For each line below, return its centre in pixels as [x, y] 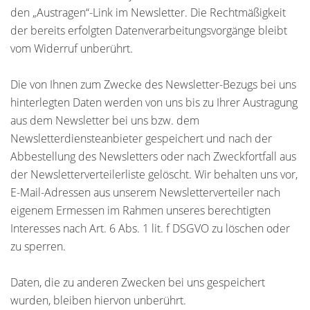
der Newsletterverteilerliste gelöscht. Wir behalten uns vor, [154, 174]
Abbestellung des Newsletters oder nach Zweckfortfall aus [153, 156]
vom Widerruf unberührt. [72, 48]
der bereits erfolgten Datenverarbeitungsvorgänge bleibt [149, 30]
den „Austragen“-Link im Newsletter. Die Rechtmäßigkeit [148, 12]
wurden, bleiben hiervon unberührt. [98, 300]
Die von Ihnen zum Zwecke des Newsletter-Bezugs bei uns [153, 84]
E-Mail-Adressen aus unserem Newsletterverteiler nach [145, 192]
